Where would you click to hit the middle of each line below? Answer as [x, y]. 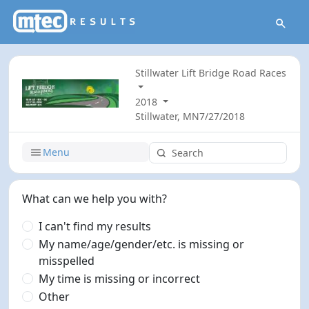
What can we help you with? [95, 198]
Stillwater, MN [168, 117]
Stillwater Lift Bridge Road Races [211, 73]
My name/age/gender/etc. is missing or [142, 244]
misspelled [67, 260]
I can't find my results [95, 226]
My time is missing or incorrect [120, 278]
